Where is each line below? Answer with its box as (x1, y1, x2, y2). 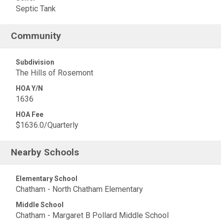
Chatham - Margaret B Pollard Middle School (16, 211, 169, 220)
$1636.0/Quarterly (16, 120, 78, 130)
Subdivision (16, 58, 54, 66)
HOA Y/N (16, 84, 43, 92)
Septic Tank (16, 4, 56, 13)
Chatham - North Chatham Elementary (16, 184, 143, 194)
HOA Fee (16, 110, 43, 118)
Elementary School (16, 175, 77, 183)
